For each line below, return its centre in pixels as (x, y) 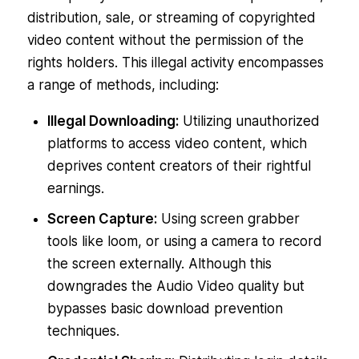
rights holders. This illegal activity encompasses (175, 63)
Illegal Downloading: (113, 121)
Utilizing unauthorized (249, 121)
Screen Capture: (102, 219)
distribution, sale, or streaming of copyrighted (171, 18)
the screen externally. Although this (159, 264)
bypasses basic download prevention (165, 309)
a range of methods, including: (123, 85)
